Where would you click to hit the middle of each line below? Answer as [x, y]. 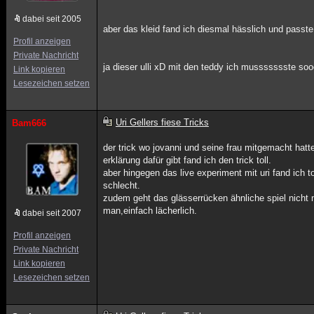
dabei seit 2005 [52, 19]
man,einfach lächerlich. [150, 211]
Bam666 [29, 123]
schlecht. [122, 185]
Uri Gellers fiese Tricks [162, 122]
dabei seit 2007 [52, 213]
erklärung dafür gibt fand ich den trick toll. [187, 160]
